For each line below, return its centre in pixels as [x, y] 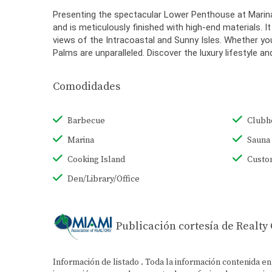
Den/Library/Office [104, 179]
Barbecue [86, 121]
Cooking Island [96, 160]
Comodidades [87, 87]
